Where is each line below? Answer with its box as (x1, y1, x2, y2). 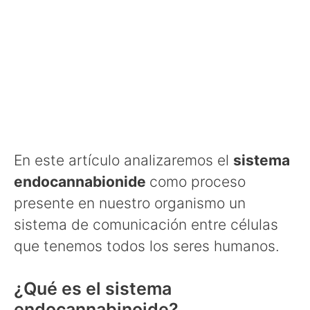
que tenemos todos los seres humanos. (14, 237, 280, 255)
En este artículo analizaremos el (14, 151, 233, 169)
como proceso (149, 172, 246, 190)
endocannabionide (14, 172, 149, 190)
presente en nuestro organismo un (14, 194, 246, 212)
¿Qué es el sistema (14, 278, 172, 300)
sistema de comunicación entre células (14, 215, 278, 233)
